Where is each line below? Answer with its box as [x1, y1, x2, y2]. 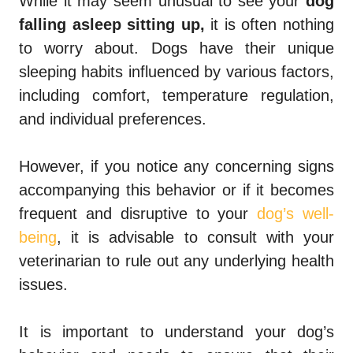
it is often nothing [204, 15, 335, 33]
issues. [19, 275, 72, 293]
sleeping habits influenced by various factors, [19, 62, 334, 80]
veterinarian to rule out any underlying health [19, 251, 334, 269]
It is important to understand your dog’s [19, 322, 334, 340]
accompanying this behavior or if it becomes [19, 180, 334, 199]
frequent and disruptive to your [19, 204, 258, 222]
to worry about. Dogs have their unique [19, 39, 334, 57]
